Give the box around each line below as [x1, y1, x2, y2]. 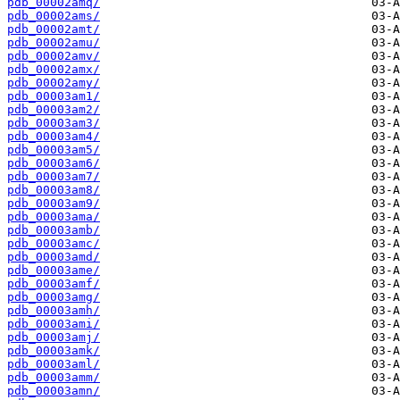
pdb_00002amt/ [7, 22, 100, 37]
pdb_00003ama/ [7, 210, 100, 224]
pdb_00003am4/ [7, 129, 100, 144]
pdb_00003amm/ [7, 371, 100, 385]
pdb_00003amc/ [7, 237, 100, 251]
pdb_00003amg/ [7, 290, 100, 304]
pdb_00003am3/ [7, 116, 100, 130]
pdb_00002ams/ [7, 9, 100, 23]
